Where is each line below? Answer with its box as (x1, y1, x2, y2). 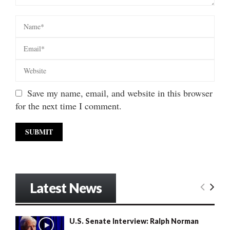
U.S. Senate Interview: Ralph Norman (69, 217, 199, 226)
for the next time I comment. (15, 100, 122, 112)
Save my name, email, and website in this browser (27, 87, 213, 100)
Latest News (30, 180, 102, 197)
